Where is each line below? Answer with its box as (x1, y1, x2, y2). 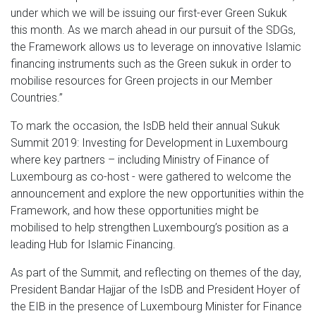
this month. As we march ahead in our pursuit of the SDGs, (11, 23, 296, 37)
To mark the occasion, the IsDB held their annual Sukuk (11, 119, 280, 133)
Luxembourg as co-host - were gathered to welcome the (11, 169, 291, 183)
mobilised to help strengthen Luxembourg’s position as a (11, 220, 288, 234)
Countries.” (11, 90, 63, 104)
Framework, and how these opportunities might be (11, 203, 259, 217)
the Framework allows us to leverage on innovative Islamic (11, 39, 301, 54)
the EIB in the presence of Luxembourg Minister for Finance (11, 299, 302, 313)
